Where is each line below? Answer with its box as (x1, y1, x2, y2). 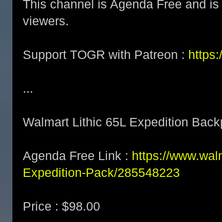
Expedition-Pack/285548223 (23, 166, 180, 179)
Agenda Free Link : (23, 149, 132, 163)
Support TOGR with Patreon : (23, 48, 188, 61)
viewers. (23, 14, 69, 28)
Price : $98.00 (23, 199, 100, 213)
